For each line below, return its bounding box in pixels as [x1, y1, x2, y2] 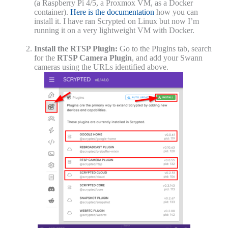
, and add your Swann [131, 53, 203, 63]
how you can [154, 8, 198, 17]
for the [34, 53, 57, 63]
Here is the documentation [70, 8, 154, 17]
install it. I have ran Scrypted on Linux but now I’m [34, 17, 199, 26]
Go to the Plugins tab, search [117, 44, 212, 53]
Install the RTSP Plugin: [34, 44, 118, 53]
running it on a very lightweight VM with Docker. [34, 26, 194, 35]
